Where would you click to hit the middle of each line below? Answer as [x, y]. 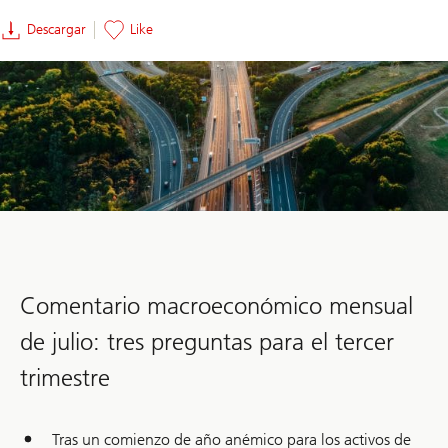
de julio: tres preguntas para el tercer [207, 341]
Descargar [56, 30]
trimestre [65, 377]
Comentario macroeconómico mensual [216, 305]
